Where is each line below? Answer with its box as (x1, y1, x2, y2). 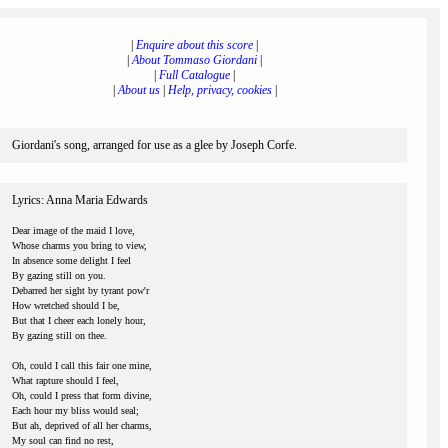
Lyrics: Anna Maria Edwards (12, 193, 148, 207)
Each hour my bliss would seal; (12, 405, 139, 416)
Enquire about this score (136, 38, 253, 52)
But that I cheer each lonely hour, (12, 315, 146, 326)
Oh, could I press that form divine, (12, 390, 152, 401)
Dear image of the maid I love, (12, 225, 135, 236)
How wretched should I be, (12, 300, 120, 311)
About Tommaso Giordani (132, 53, 257, 67)
